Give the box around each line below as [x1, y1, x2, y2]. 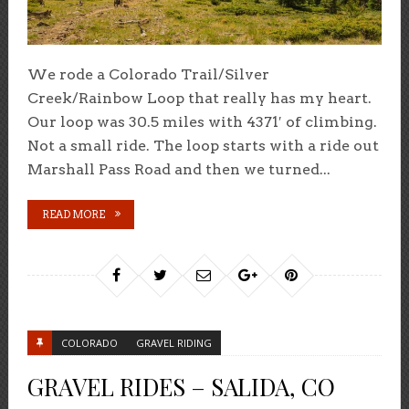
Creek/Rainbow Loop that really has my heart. [26, 89, 372, 108]
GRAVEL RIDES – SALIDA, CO [26, 371, 335, 404]
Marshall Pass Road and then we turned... [26, 161, 330, 179]
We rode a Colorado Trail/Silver [26, 66, 269, 84]
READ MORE [41, 208, 105, 222]
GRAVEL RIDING [135, 336, 212, 351]
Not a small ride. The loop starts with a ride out [26, 137, 379, 155]
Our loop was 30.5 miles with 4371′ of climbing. [26, 113, 377, 131]
